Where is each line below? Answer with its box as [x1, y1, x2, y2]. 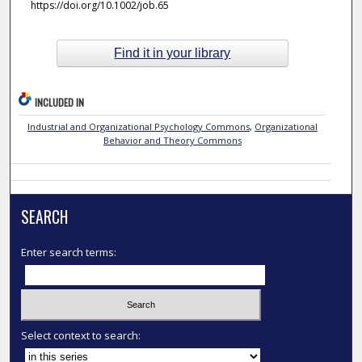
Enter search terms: [21, 245, 117, 260]
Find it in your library [114, 46, 231, 61]
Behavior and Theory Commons [103, 134, 242, 147]
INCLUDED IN [35, 95, 85, 110]
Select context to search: [21, 327, 141, 343]
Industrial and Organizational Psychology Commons [27, 120, 250, 133]
